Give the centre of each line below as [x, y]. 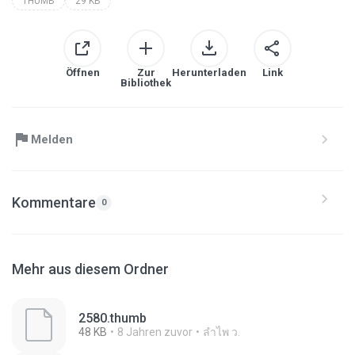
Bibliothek [146, 83]
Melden [52, 139]
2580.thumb [113, 318]
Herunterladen [209, 73]
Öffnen [82, 73]
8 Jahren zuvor [155, 332]
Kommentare [54, 202]
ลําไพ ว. [221, 332]
